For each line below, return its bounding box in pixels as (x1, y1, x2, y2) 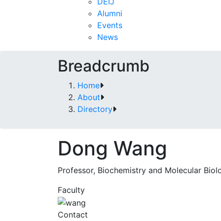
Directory (77, 104, 112, 114)
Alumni (97, 8, 122, 18)
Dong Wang (58, 136, 167, 160)
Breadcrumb (58, 56, 149, 75)
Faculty (58, 185, 85, 195)
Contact (58, 209, 88, 220)
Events (97, 20, 122, 30)
